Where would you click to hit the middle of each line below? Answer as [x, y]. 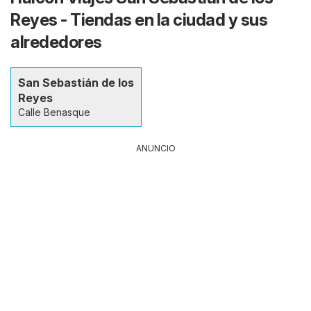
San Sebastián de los [76, 82]
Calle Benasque [54, 112]
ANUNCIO [155, 148]
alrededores [56, 42]
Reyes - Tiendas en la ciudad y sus [139, 19]
